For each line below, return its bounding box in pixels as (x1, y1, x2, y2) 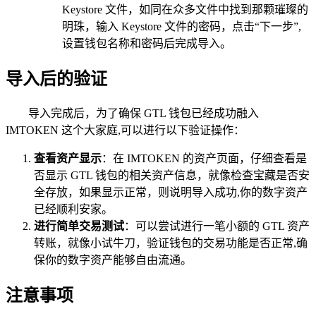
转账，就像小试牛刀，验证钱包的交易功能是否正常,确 (34, 237, 308, 250)
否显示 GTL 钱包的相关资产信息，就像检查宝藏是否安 (34, 169, 310, 182)
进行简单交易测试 (34, 220, 124, 233)
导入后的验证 (6, 70, 107, 89)
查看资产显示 (34, 152, 102, 165)
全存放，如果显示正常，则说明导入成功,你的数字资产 (34, 186, 308, 199)
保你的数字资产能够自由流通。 (34, 254, 192, 267)
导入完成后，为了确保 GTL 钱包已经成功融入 (28, 107, 259, 120)
